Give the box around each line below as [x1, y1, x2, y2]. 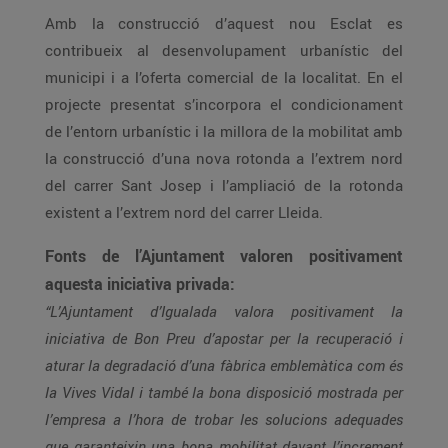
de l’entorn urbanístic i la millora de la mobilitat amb [45, 121, 403, 141]
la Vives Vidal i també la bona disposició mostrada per [45, 382, 403, 402]
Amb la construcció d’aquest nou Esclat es [45, 13, 403, 33]
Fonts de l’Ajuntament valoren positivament [45, 245, 403, 267]
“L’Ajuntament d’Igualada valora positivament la [45, 301, 403, 321]
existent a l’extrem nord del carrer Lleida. [45, 202, 323, 222]
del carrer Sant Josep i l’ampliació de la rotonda [45, 175, 403, 195]
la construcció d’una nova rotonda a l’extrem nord [45, 148, 403, 168]
